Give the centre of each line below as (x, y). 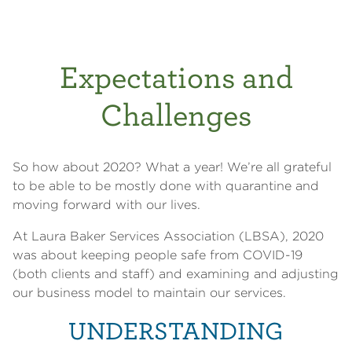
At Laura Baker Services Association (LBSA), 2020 (168, 236)
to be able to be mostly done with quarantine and (166, 185)
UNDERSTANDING (176, 329)
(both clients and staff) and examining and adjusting (176, 273)
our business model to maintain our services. (149, 292)
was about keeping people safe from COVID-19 (158, 255)
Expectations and (176, 76)
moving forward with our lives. (106, 204)
